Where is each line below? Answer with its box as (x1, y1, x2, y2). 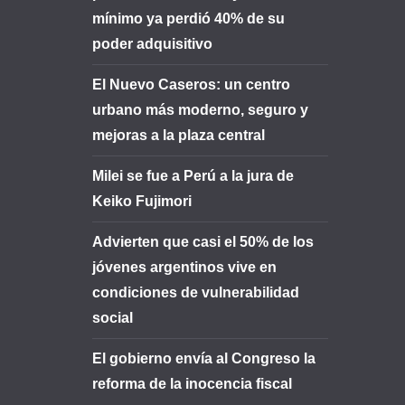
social (92, 310, 133, 325)
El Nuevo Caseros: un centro (92, 77, 290, 92)
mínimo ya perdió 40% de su (92, 11, 285, 26)
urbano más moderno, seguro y (92, 102, 308, 118)
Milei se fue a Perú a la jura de (92, 168, 294, 184)
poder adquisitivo (92, 36, 212, 52)
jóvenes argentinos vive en (92, 259, 277, 275)
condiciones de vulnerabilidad (92, 285, 299, 300)
